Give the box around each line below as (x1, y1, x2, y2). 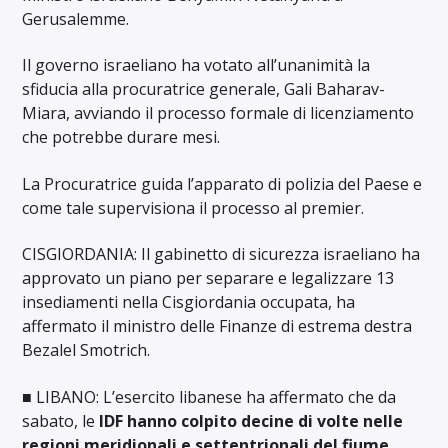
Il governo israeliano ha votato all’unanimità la (22, 54, 371, 77)
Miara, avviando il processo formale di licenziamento (22, 102, 415, 125)
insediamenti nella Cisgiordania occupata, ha (22, 291, 356, 314)
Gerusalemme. (22, 7, 130, 30)
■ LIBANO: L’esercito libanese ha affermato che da (22, 385, 397, 408)
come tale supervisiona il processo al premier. (22, 196, 365, 219)
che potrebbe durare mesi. (22, 126, 221, 149)
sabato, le (22, 409, 100, 432)
